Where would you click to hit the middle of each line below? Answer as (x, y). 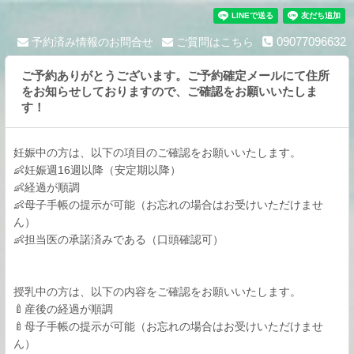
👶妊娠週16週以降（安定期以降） (97, 170)
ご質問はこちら (213, 42)
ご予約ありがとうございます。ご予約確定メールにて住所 (175, 75)
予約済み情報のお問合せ (91, 42)
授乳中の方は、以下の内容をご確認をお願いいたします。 (157, 292)
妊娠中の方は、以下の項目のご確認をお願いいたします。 (157, 153)
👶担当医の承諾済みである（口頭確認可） (119, 239)
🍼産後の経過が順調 (63, 309)
